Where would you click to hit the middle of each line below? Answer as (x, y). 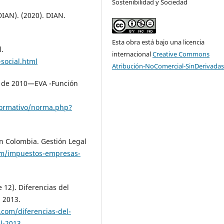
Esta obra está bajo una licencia (158, 42)
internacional (132, 54)
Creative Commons (181, 54)
